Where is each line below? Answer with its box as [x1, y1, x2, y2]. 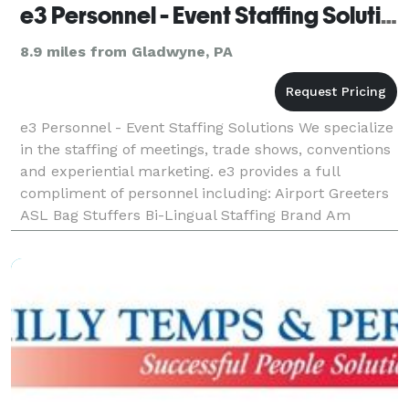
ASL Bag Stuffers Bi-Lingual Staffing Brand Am [20, 205, 351, 224]
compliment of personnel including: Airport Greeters [20, 184, 389, 202]
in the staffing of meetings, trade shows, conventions [20, 140, 391, 158]
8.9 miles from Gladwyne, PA [20, 42, 233, 60]
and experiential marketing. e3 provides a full [20, 162, 340, 180]
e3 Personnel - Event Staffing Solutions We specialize [20, 118, 393, 136]
